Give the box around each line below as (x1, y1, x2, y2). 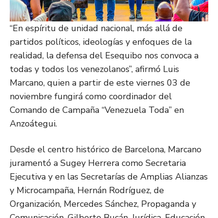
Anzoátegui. (10, 118, 57, 130)
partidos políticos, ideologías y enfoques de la (10, 36, 192, 48)
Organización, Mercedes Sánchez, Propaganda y (10, 198, 196, 210)
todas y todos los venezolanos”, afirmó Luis (10, 63, 179, 75)
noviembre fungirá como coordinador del (10, 91, 172, 103)
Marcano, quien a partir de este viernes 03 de (10, 77, 190, 89)
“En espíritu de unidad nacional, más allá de (10, 22, 182, 35)
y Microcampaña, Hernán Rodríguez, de (10, 184, 164, 197)
